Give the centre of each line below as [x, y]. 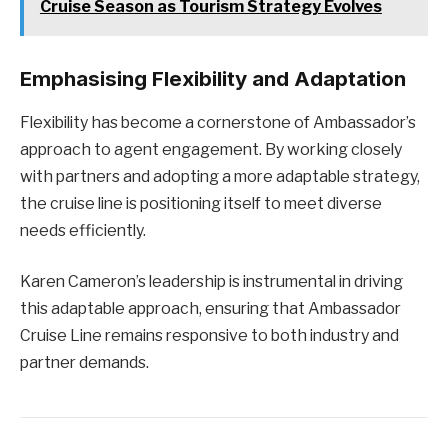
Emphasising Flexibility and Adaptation [213, 78]
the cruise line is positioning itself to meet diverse [201, 203]
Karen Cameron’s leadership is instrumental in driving [211, 282]
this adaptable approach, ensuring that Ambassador [210, 309]
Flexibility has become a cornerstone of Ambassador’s [218, 122]
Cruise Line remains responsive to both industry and [209, 336]
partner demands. [84, 363]
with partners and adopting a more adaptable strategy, [220, 176]
